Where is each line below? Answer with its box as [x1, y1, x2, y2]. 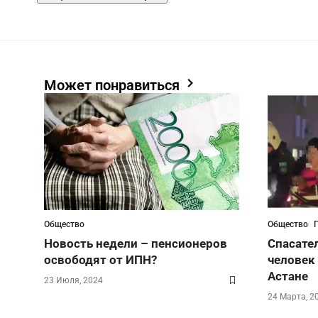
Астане [268, 269, 308, 284]
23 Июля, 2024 [44, 275, 103, 286]
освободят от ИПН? [44, 253, 157, 268]
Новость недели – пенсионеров [44, 236, 227, 251]
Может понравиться [44, 77, 183, 94]
